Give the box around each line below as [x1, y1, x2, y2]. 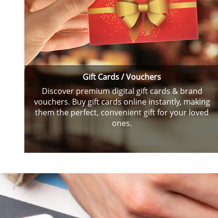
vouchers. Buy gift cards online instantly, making [34, 96, 210, 107]
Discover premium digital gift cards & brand [41, 86, 202, 96]
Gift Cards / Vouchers [83, 72, 162, 82]
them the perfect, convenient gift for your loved [35, 107, 209, 118]
